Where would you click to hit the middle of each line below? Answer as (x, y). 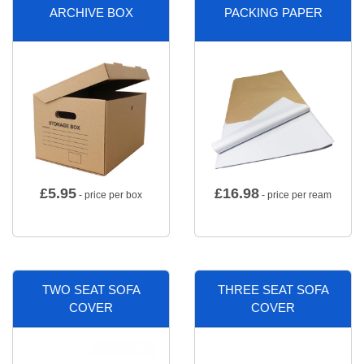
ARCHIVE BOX (91, 12)
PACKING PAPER (273, 12)
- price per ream (295, 195)
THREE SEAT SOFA (273, 289)
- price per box (109, 195)
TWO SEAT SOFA (91, 289)
